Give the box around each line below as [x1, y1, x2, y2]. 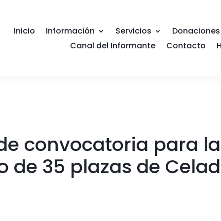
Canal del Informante [70, 39, 155, 51]
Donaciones [172, 25, 220, 37]
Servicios [115, 25, 151, 37]
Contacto [166, 39, 206, 51]
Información [45, 25, 95, 37]
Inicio [13, 25, 35, 37]
